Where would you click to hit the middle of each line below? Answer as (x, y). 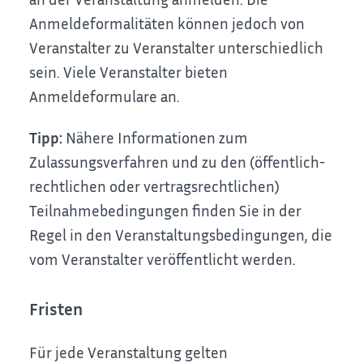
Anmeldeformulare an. (105, 96)
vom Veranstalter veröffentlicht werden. (163, 258)
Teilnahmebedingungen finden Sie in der (166, 210)
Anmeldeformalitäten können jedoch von (167, 23)
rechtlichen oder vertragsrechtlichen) (155, 186)
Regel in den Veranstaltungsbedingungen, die (181, 234)
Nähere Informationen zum (156, 137)
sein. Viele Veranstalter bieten (129, 72)
